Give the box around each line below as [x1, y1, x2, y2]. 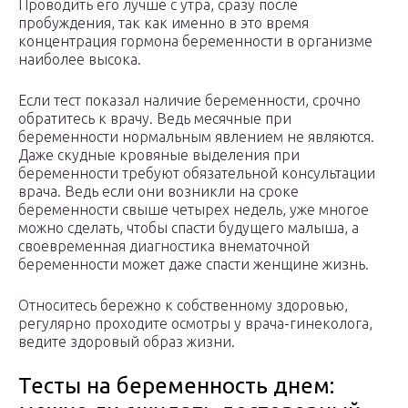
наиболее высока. [18, 50, 141, 67]
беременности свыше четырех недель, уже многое [18, 200, 369, 218]
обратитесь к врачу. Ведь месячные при [18, 109, 291, 127]
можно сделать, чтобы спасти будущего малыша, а [18, 219, 359, 236]
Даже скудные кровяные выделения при [18, 146, 300, 163]
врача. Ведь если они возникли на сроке [18, 182, 299, 199]
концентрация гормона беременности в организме [18, 32, 372, 49]
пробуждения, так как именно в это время [18, 14, 309, 31]
